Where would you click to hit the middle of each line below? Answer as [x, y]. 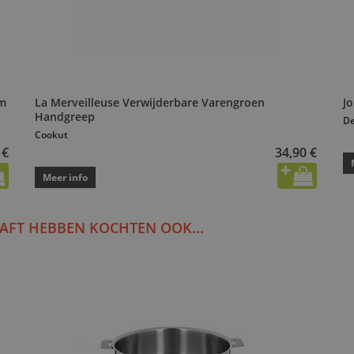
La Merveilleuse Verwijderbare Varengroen [150, 103]
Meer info [65, 178]
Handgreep [65, 117]
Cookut [51, 135]
